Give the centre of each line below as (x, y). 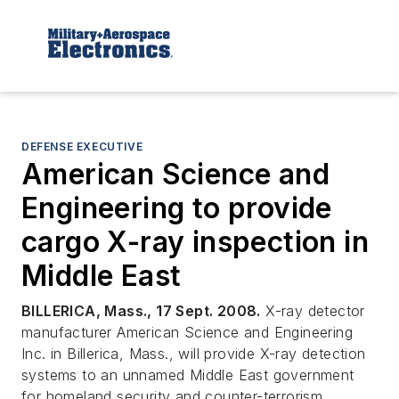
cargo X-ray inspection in (195, 241)
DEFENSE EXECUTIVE (82, 146)
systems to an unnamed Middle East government (188, 375)
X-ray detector (313, 310)
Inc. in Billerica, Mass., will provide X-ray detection (194, 353)
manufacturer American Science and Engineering (187, 332)
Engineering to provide (177, 208)
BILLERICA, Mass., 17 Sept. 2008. (141, 310)
